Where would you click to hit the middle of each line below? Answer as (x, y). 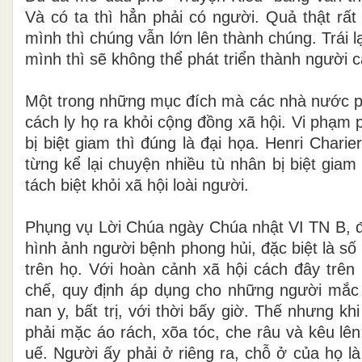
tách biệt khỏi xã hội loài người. (137, 185)
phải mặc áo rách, (94, 332)
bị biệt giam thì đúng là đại (126, 143)
